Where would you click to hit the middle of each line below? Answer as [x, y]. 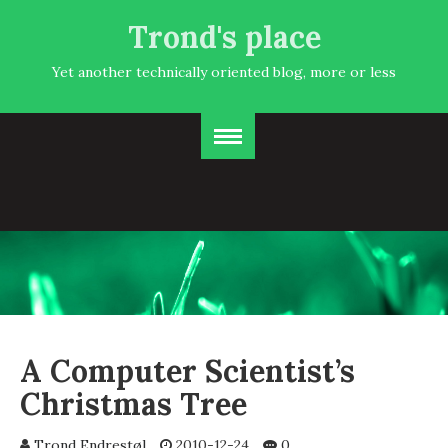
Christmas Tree [133, 404]
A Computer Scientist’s [187, 371]
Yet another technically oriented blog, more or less [224, 72]
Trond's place [224, 37]
